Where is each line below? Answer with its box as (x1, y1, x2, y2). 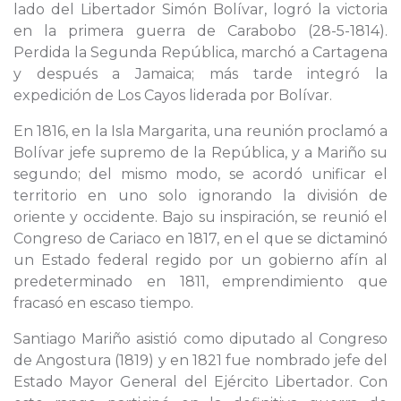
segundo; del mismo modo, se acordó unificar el (13, 166, 388, 183)
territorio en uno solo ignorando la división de (13, 187, 388, 204)
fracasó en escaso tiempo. (13, 294, 193, 311)
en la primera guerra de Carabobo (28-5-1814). (13, 22, 388, 39)
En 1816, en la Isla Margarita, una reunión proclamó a (13, 123, 388, 140)
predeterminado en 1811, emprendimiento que (13, 273, 388, 290)
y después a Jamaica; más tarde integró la (13, 65, 388, 82)
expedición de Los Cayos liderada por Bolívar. (13, 87, 332, 104)
